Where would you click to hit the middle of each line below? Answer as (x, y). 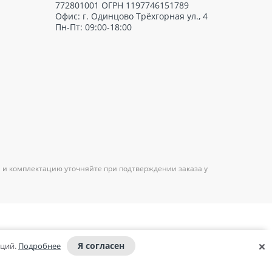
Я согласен (101, 246)
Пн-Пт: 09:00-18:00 (93, 27)
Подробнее (39, 246)
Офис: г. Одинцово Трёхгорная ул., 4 (131, 16)
